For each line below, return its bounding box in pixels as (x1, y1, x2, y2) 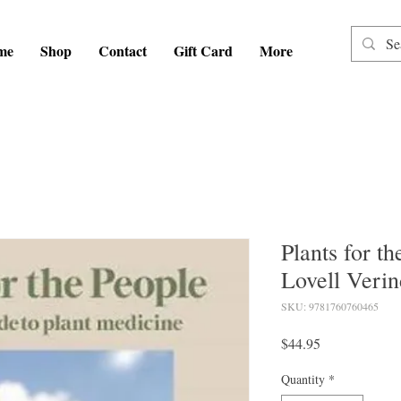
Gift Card (174, 40, 233, 61)
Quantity (281, 371, 325, 388)
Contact (98, 40, 147, 61)
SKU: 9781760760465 (281, 299, 379, 314)
